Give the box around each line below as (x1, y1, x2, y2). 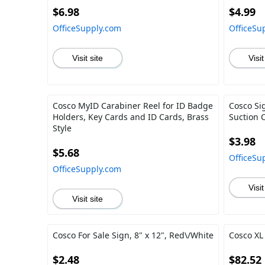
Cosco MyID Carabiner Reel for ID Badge (53, 100, 213, 111)
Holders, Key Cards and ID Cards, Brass (53, 111, 209, 122)
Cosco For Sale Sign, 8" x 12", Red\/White (53, 230, 214, 241)
